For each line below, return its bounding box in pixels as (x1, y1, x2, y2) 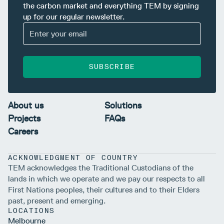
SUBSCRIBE (88, 62, 135, 71)
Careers (8, 126, 38, 137)
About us (8, 100, 43, 111)
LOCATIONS (8, 206, 55, 215)
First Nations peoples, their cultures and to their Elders (8, 185, 199, 195)
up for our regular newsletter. (23, 12, 124, 22)
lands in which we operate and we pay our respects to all (8, 174, 205, 184)
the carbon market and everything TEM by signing (23, 1, 199, 11)
